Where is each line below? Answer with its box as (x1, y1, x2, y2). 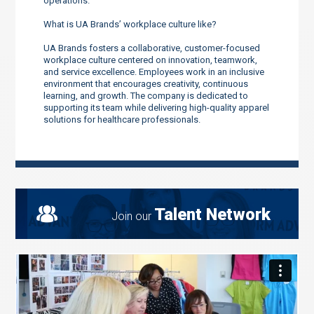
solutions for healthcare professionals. (43, 114, 201, 125)
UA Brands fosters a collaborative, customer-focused (43, 42, 261, 53)
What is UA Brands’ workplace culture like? (43, 18, 217, 29)
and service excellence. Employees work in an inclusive (43, 66, 265, 77)
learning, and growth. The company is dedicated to (43, 90, 249, 101)
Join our (111, 209, 154, 223)
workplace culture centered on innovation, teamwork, (43, 54, 258, 65)
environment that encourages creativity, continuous (43, 78, 249, 89)
